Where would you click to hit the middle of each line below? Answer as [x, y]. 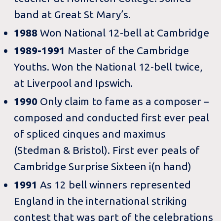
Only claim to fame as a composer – [125, 101]
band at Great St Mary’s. [73, 14]
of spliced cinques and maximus [90, 134]
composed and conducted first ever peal [112, 118]
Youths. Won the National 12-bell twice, [108, 67]
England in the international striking [101, 201]
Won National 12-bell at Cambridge [125, 32]
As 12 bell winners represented [116, 185]
